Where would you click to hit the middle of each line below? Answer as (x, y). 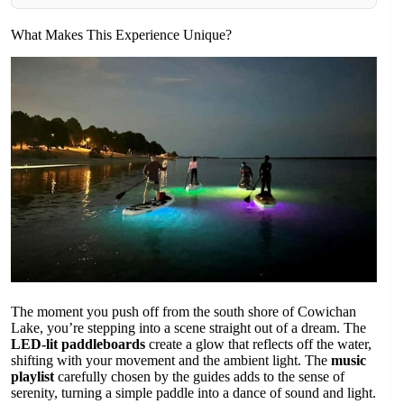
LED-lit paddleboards (78, 344)
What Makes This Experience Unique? (121, 34)
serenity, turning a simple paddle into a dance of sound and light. (193, 393)
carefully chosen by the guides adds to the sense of (199, 377)
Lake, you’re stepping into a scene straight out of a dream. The (188, 328)
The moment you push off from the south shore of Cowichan (184, 312)
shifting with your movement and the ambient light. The (171, 361)
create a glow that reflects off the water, (258, 344)
